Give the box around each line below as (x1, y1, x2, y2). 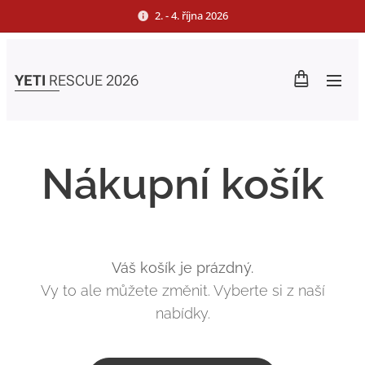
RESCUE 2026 (49, 71, 139, 89)
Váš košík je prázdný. (112, 259, 253, 276)
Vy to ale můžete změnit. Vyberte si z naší (40, 282, 325, 299)
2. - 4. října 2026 (155, 7, 228, 23)
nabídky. (155, 305, 210, 322)
